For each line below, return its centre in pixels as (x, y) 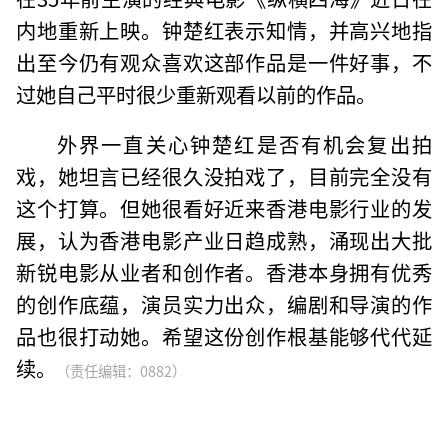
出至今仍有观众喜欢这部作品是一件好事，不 (224, 61)
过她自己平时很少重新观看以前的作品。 (196, 93)
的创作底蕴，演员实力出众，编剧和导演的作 (224, 303)
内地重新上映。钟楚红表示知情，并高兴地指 (224, 29)
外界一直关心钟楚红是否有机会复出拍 (244, 143)
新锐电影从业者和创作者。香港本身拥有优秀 (224, 271)
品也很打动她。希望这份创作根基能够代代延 (224, 335)
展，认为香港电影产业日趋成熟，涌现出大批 (224, 239)
